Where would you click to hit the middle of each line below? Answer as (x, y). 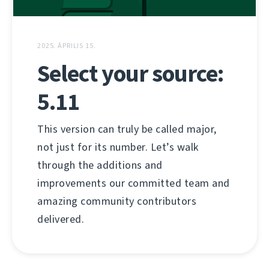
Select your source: (130, 73)
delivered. (61, 219)
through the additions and (100, 165)
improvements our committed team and (134, 183)
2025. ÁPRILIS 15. (67, 45)
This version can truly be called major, (127, 129)
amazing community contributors (117, 201)
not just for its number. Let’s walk (118, 147)
